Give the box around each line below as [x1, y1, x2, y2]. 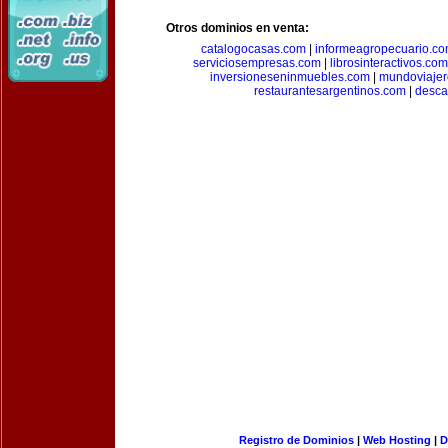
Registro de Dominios [238, 434, 354, 446]
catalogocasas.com [201, 42, 306, 56]
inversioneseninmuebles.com [209, 70, 370, 84]
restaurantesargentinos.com [253, 84, 406, 98]
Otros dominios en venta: [166, 21, 309, 35]
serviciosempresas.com [192, 56, 321, 70]
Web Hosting [362, 434, 431, 446]
